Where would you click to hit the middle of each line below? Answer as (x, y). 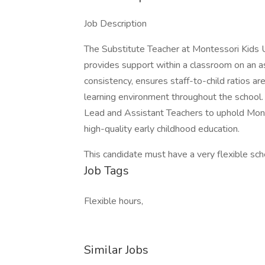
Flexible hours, (114, 201)
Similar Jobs (116, 250)
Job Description (115, 24)
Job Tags (106, 171)
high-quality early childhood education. (162, 129)
